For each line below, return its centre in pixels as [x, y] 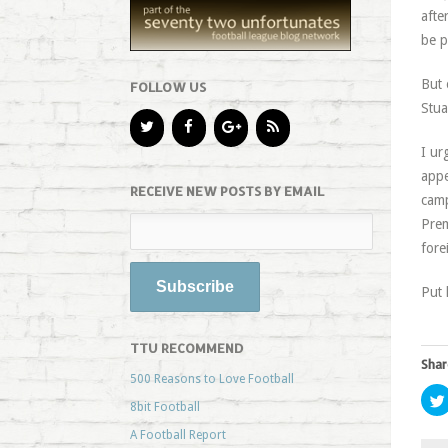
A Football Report [177, 434]
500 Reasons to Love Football [211, 378]
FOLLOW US [167, 86]
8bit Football [164, 406]
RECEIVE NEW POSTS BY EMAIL [226, 190]
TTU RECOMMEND [186, 347]
